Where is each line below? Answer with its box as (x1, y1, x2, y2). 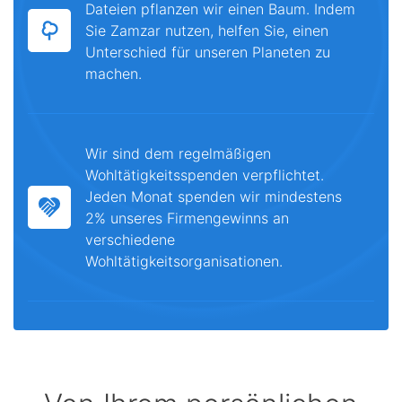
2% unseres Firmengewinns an (85, 209, 289, 227)
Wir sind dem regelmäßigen (85, 144, 271, 162)
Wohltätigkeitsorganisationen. (85, 252, 283, 270)
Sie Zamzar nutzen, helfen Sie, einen (85, 22, 328, 39)
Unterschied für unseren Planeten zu (85, 43, 330, 61)
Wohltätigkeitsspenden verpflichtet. (85, 166, 324, 184)
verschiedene (85, 231, 175, 249)
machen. (85, 65, 142, 83)
